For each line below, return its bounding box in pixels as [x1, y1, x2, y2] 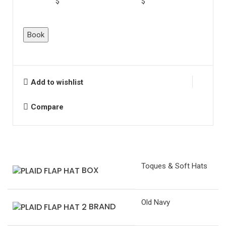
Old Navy [141, 198, 170, 207]
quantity [23, 65, 49, 74]
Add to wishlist [30, 77, 83, 87]
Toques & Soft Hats [141, 161, 207, 171]
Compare [30, 102, 64, 111]
